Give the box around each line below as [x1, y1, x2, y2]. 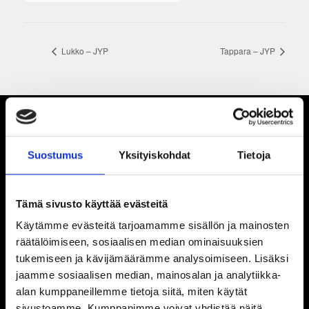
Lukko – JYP [59, 45, 108, 57]
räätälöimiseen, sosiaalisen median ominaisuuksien [16, 236, 263, 248]
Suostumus [27, 148, 83, 161]
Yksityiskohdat [118, 148, 191, 161]
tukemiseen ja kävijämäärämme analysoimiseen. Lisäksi [16, 252, 288, 265]
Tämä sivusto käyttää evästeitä [16, 197, 168, 210]
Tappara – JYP [220, 45, 277, 57]
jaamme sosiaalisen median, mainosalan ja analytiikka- [16, 269, 281, 281]
